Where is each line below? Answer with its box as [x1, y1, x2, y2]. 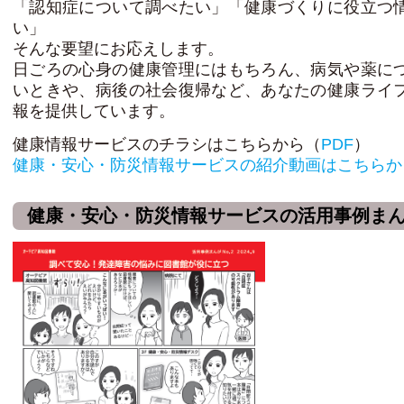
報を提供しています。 [13, 102, 175, 121]
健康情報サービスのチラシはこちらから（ [13, 135, 321, 154]
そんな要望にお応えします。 [13, 40, 224, 59]
